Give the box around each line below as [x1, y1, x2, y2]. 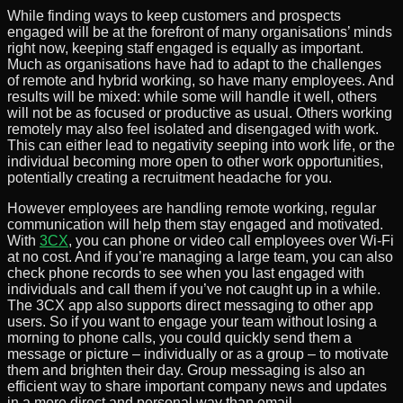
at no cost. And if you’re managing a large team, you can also [7, 248, 393, 264]
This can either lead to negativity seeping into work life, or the [7, 137, 395, 153]
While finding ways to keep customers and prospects [7, 7, 341, 23]
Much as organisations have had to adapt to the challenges [7, 56, 381, 72]
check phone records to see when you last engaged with [7, 264, 364, 281]
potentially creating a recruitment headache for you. [7, 169, 332, 185]
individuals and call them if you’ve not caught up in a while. [7, 281, 381, 297]
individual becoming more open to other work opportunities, [7, 153, 383, 169]
